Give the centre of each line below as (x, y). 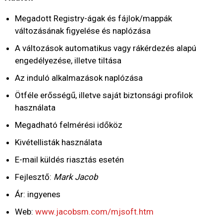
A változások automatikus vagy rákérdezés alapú (106, 48)
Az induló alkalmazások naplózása (79, 78)
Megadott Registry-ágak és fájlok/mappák (93, 18)
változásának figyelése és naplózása (83, 30)
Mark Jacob (76, 177)
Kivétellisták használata (58, 142)
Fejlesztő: (34, 177)
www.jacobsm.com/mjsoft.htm (94, 211)
